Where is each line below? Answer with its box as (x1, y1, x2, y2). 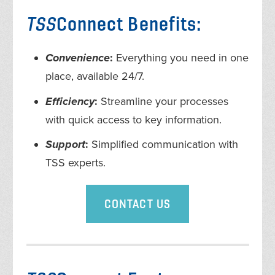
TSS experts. (45, 156, 106, 170)
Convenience (45, 50, 110, 64)
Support (45, 137, 86, 152)
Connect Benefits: (56, 11, 202, 36)
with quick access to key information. (45, 112, 222, 126)
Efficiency (45, 94, 95, 108)
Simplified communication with (88, 137, 239, 152)
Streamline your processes (101, 94, 229, 108)
